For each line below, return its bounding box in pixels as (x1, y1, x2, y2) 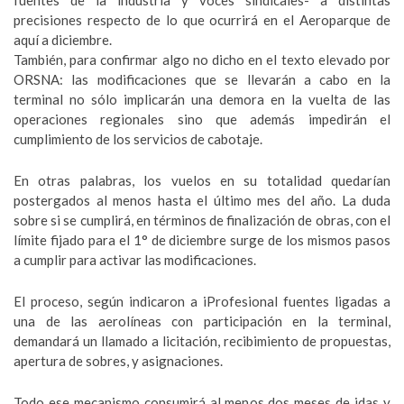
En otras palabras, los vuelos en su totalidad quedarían (14, 172, 390, 188)
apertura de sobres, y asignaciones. (14, 353, 223, 369)
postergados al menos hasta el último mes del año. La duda (14, 192, 390, 208)
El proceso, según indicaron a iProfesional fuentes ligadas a (14, 293, 390, 309)
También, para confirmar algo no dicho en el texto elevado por (14, 51, 390, 68)
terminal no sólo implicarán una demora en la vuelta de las (14, 91, 390, 107)
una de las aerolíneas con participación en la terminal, (14, 313, 390, 329)
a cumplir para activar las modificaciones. (14, 252, 256, 268)
